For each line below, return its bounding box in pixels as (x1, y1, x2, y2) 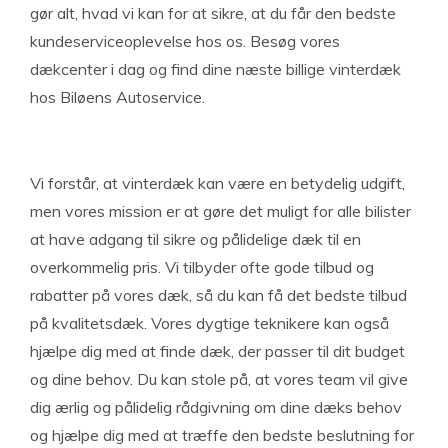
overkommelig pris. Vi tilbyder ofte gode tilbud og (30, 257, 374, 277)
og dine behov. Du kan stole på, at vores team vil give (30, 369, 408, 389)
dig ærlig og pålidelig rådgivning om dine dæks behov (30, 397, 402, 417)
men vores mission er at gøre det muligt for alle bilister (30, 201, 411, 221)
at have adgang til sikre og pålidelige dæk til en (30, 229, 361, 249)
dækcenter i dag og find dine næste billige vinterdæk (30, 59, 401, 79)
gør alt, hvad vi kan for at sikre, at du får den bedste (30, 3, 396, 23)
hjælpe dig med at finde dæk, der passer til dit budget (30, 341, 405, 361)
